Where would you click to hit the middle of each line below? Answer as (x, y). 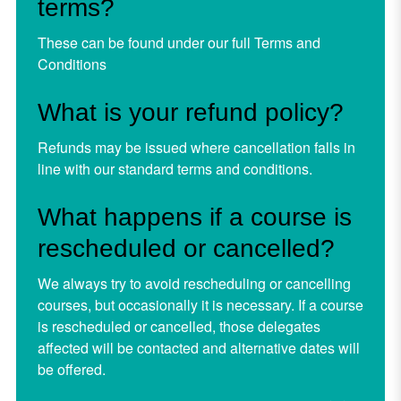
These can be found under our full (145, 42)
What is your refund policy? (190, 112)
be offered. (71, 369)
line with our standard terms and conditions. (175, 168)
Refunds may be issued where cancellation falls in (196, 147)
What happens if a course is (194, 217)
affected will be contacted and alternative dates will (198, 347)
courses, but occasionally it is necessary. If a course (200, 304)
